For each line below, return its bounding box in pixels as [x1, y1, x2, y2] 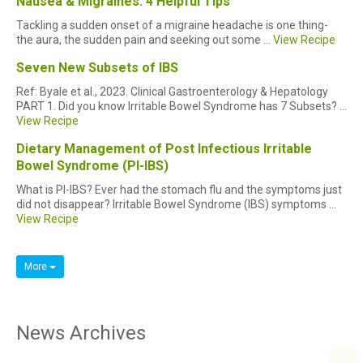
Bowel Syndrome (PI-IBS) [16, 157, 169, 173]
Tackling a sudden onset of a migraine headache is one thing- [16, 18, 328, 32]
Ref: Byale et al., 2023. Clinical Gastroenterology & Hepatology [16, 84, 328, 98]
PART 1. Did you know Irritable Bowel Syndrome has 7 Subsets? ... [16, 99, 347, 113]
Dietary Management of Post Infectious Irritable [16, 140, 312, 156]
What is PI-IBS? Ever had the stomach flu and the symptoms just [16, 182, 342, 196]
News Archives [16, 322, 146, 345]
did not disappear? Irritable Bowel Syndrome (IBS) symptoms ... [16, 197, 336, 211]
